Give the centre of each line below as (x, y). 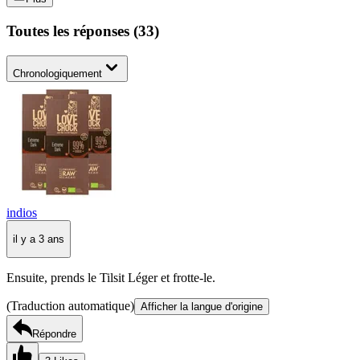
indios (22, 212)
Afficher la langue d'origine (202, 307)
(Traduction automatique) (70, 306)
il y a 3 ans (39, 239)
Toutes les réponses (70, 31)
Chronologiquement (57, 73)
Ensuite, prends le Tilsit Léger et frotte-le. (111, 278)
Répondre (54, 334)
